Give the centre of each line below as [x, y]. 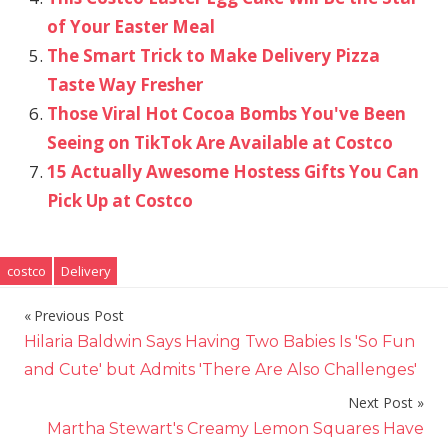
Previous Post [79, 315]
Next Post [380, 402]
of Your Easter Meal [130, 26]
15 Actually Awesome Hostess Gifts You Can [232, 171]
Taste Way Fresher [124, 84]
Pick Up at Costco [119, 200]
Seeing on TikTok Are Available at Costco [219, 142]
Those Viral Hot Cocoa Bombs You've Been [226, 113]
